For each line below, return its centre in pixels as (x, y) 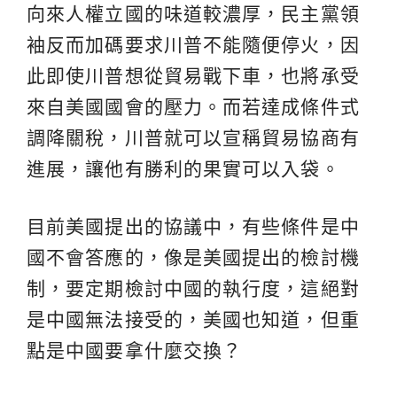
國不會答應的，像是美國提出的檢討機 (193, 257)
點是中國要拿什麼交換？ (135, 350)
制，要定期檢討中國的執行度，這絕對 (193, 288)
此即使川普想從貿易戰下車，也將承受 (193, 75)
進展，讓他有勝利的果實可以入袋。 (183, 168)
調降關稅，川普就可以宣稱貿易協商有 (193, 137)
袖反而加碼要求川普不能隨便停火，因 (193, 44)
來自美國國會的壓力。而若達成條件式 (193, 106)
